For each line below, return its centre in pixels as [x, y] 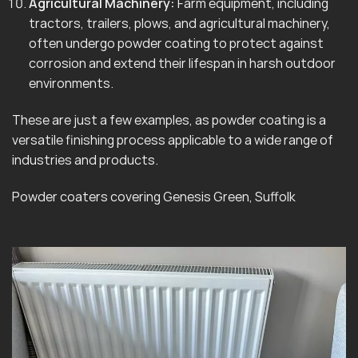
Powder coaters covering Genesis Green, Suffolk [154, 196]
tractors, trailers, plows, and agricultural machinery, [179, 24]
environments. [71, 84]
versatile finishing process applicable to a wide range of [173, 139]
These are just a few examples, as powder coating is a [169, 119]
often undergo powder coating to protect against [176, 44]
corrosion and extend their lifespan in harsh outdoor [182, 64]
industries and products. [85, 159]
